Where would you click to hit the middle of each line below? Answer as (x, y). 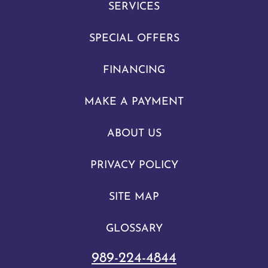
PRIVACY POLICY (134, 165)
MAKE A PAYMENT (134, 102)
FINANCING (134, 70)
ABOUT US (134, 134)
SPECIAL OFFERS (134, 39)
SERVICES (134, 7)
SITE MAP (134, 197)
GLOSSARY (134, 229)
